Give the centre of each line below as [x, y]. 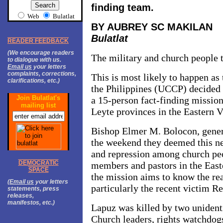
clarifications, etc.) [34, 81]
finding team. [122, 7]
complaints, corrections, [42, 74]
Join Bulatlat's [38, 98]
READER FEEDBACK [38, 41]
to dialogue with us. [34, 60]
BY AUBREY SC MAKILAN [152, 27]
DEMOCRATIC [38, 163]
